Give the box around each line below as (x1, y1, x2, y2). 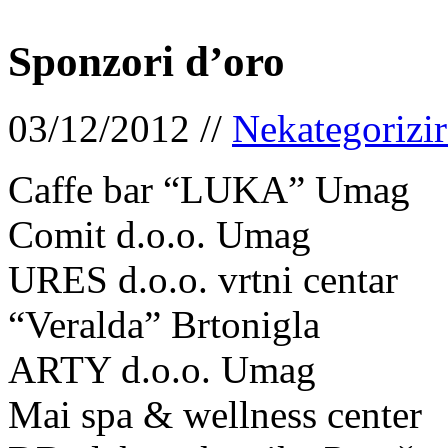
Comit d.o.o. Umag (8, 213, 311, 257)
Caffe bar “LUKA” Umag (8, 168, 410, 212)
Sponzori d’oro (8, 38, 285, 86)
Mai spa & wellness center (8, 393, 422, 437)
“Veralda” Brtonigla (8, 303, 320, 347)
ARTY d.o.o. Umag (8, 348, 316, 392)
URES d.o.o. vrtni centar (8, 258, 398, 302)
